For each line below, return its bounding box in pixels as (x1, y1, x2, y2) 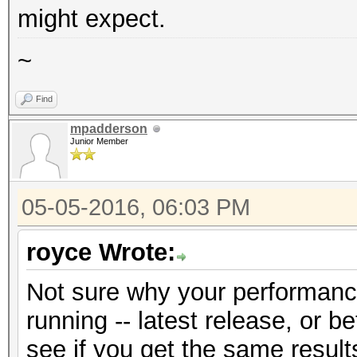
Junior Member (70, 136, 128, 146)
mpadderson (70, 122, 147, 135)
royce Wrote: (26, 238, 175, 266)
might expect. (18, 5, 166, 33)
